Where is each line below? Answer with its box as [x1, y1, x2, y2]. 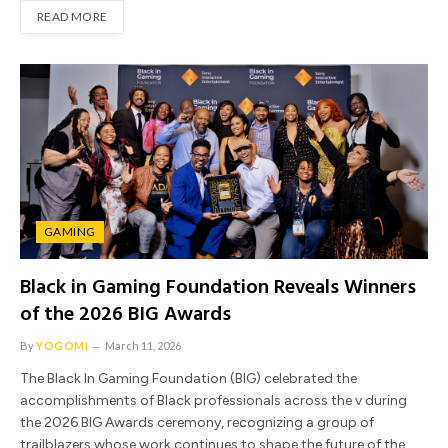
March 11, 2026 [105, 338, 182, 352]
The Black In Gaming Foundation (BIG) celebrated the [20, 369, 357, 387]
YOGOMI [36, 338, 89, 352]
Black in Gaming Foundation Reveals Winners [20, 271, 416, 304]
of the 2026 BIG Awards [20, 298, 231, 331]
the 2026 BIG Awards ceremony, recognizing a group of [20, 413, 374, 431]
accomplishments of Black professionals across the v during [20, 391, 407, 409]
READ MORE [37, 8, 108, 24]
